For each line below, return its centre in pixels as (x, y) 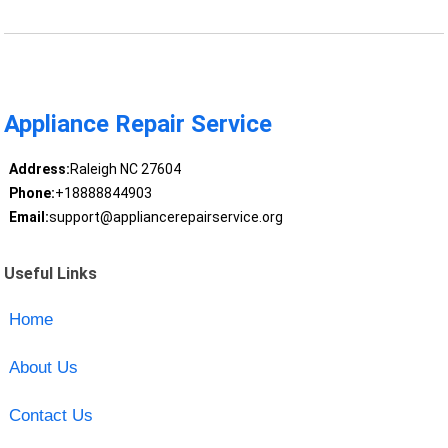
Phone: (31, 193)
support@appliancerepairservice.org (165, 217)
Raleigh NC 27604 (125, 169)
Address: (39, 169)
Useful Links (51, 273)
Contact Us (50, 415)
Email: (28, 217)
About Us (43, 367)
